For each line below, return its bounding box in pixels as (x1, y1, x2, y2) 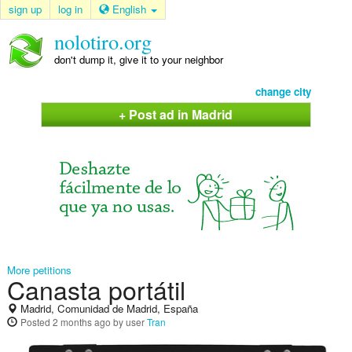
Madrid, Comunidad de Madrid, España (16, 301, 198, 317)
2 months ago (52, 315, 111, 329)
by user (110, 315, 147, 329)
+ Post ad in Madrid (119, 105, 233, 123)
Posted (20, 315, 53, 329)
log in (58, 2, 82, 16)
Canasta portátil (6, 271, 185, 308)
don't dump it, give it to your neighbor (53, 52, 223, 68)
